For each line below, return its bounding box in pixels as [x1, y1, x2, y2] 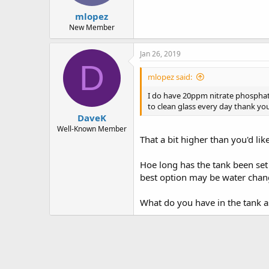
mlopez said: [148, 71, 192, 82]
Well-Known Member [56, 123, 127, 134]
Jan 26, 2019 [140, 49, 181, 59]
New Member [68, 22, 115, 32]
